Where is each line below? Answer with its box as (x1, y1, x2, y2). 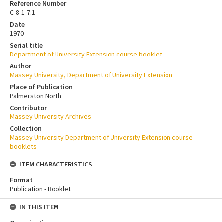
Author (10, 61, 31, 71)
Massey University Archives (10, 112, 91, 121)
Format (10, 175, 33, 185)
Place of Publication (10, 82, 73, 92)
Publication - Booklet (10, 184, 71, 194)
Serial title (10, 41, 43, 50)
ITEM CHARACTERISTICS (19, 160, 92, 169)
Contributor (10, 103, 47, 112)
